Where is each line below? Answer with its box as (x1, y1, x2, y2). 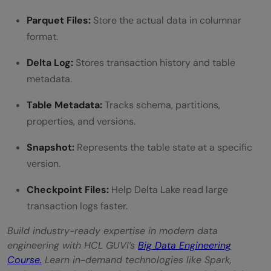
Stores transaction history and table (73, 56, 235, 69)
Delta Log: (27, 56, 73, 69)
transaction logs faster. (27, 199, 128, 212)
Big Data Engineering (138, 238, 231, 252)
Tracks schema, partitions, (102, 98, 220, 111)
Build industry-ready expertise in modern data (7, 224, 218, 237)
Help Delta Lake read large (109, 183, 228, 196)
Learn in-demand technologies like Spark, (42, 253, 232, 266)
